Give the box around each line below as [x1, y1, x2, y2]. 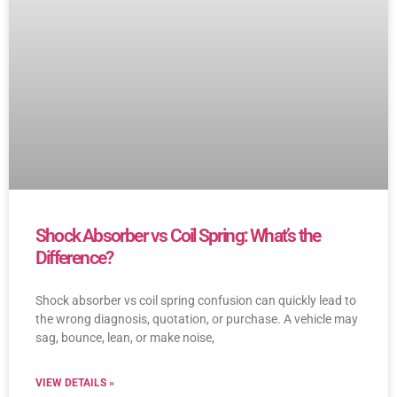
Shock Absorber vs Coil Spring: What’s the [35, 225, 321, 247]
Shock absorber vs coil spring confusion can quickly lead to [35, 293, 356, 308]
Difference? [35, 247, 113, 269]
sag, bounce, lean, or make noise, [35, 331, 214, 346]
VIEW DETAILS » [35, 377, 114, 390]
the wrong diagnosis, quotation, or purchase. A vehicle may [35, 312, 358, 327]
